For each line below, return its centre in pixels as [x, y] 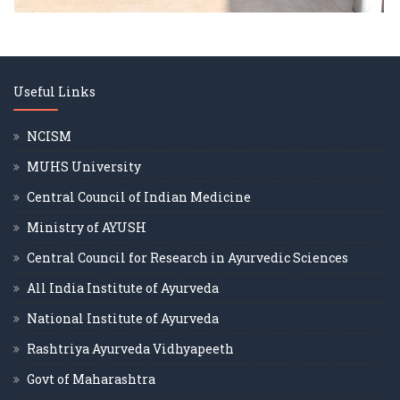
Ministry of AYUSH [87, 227]
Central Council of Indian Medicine [139, 196]
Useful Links [54, 91]
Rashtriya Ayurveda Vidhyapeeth [130, 348]
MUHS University [84, 166]
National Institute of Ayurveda [123, 318]
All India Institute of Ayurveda [123, 287]
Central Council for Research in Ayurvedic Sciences [187, 257]
